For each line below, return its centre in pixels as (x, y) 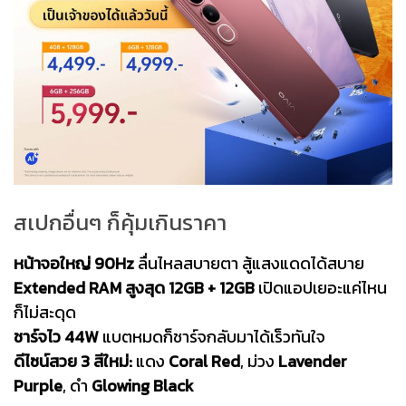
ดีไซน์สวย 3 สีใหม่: (73, 362)
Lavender (313, 362)
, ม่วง (259, 362)
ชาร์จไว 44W (56, 337)
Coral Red (204, 362)
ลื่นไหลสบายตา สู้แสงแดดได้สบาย (249, 264)
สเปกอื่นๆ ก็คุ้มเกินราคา (120, 223)
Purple (38, 386)
